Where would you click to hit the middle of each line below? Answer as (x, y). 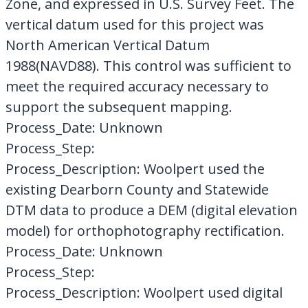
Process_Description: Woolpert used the (135, 168)
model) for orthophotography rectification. (145, 230)
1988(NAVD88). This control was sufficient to (148, 65)
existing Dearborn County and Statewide (137, 189)
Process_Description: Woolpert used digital (144, 292)
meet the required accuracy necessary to (137, 86)
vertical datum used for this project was (134, 24)
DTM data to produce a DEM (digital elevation (151, 210)
